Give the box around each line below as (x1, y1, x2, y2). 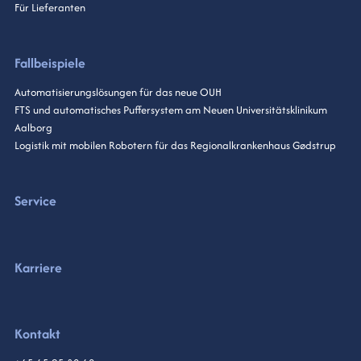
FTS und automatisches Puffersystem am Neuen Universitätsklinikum (14, 102, 327, 118)
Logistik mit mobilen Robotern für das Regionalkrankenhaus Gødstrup (14, 138, 336, 154)
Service (14, 190, 56, 210)
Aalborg (14, 120, 52, 136)
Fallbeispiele (14, 53, 85, 73)
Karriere (14, 257, 62, 277)
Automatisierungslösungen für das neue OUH (14, 85, 222, 101)
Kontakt (14, 324, 60, 344)
